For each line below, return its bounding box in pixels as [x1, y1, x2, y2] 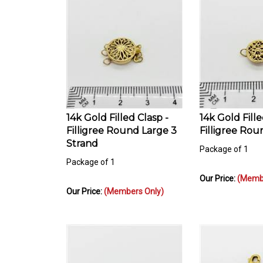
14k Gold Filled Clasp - [66, 106, 168, 118]
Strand [66, 132, 98, 144]
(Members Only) [104, 181, 164, 191]
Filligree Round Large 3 [66, 119, 177, 131]
